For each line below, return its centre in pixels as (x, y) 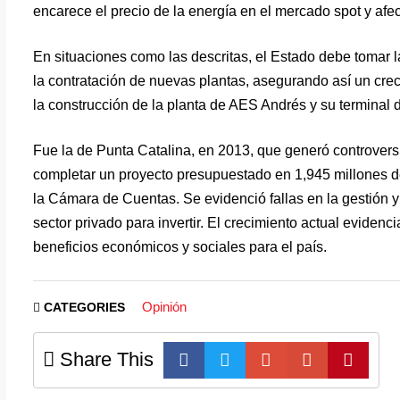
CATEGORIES (84, 307)
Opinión (164, 306)
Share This (104, 359)
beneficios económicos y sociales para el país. (180, 246)
